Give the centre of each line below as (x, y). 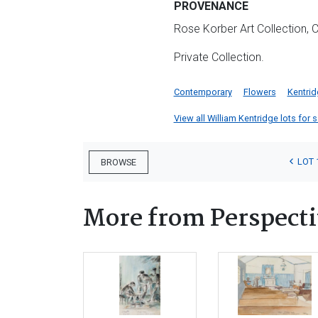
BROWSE (119, 162)
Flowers (259, 92)
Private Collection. (219, 57)
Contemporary (203, 92)
